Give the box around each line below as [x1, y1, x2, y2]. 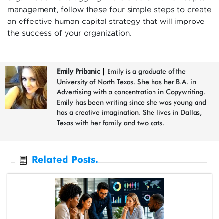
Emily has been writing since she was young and [57, 98, 206, 106]
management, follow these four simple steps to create [7, 5, 212, 14]
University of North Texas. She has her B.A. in [57, 77, 196, 86]
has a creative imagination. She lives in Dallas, [57, 108, 202, 116]
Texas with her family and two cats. [57, 118, 164, 127]
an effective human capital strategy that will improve [7, 17, 205, 25]
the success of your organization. [7, 29, 131, 37]
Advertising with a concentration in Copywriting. [57, 88, 205, 96]
